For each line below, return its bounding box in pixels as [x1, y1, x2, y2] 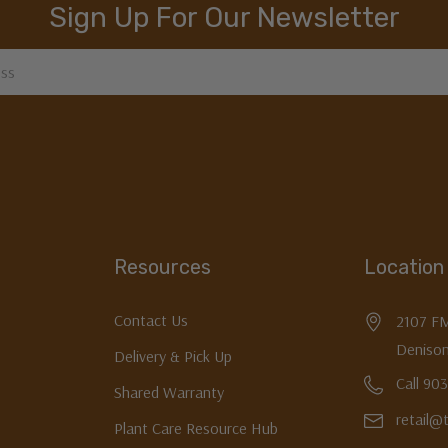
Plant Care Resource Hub [113, 418, 278, 439]
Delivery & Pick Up [113, 346, 232, 367]
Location [364, 255, 445, 280]
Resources [113, 255, 211, 280]
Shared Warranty [113, 382, 224, 403]
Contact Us [113, 310, 188, 331]
